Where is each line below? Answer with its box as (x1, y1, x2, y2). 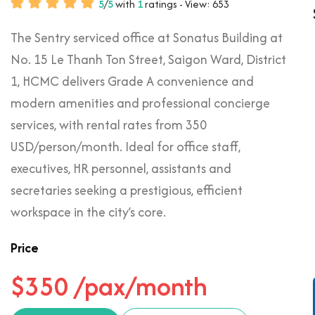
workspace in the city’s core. (11, 202, 166, 221)
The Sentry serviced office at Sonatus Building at (11, 28, 283, 47)
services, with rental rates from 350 (11, 115, 207, 134)
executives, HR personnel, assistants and (11, 159, 231, 178)
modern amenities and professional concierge (11, 94, 270, 112)
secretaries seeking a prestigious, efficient (11, 181, 243, 200)
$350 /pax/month (11, 267, 207, 304)
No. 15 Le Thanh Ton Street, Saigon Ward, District (11, 50, 286, 69)
